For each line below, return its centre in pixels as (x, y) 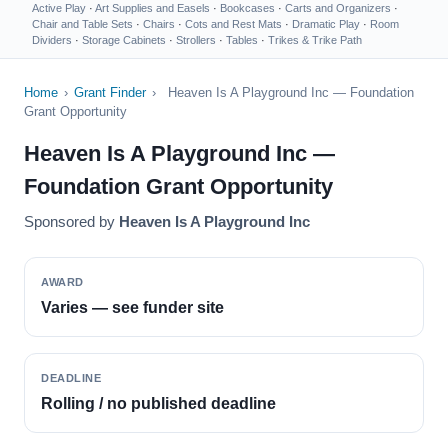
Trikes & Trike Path (315, 40)
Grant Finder (110, 92)
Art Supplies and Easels (152, 8)
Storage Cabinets (124, 40)
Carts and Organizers (338, 8)
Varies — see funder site (132, 307)
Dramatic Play (326, 24)
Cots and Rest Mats (233, 24)
